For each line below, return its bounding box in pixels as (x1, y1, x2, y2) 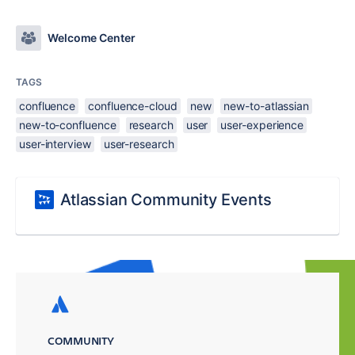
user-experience (220, 118, 304, 132)
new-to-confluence (19, 118, 116, 132)
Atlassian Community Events (60, 190, 272, 209)
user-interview (19, 137, 91, 151)
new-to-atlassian (223, 99, 309, 113)
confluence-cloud (88, 99, 177, 113)
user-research (103, 137, 174, 151)
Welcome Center (48, 31, 136, 44)
